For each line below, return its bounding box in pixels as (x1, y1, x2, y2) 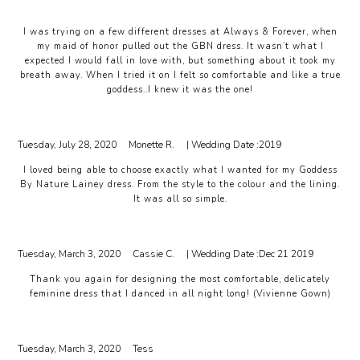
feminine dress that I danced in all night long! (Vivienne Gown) (29, 288, 331, 300)
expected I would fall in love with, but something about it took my (24, 55, 336, 67)
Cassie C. (133, 247, 175, 260)
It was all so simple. (133, 193, 227, 205)
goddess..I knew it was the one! (107, 84, 253, 96)
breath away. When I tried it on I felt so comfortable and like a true (19, 69, 341, 81)
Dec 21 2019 (259, 247, 314, 260)
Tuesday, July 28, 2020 (18, 138, 117, 151)
